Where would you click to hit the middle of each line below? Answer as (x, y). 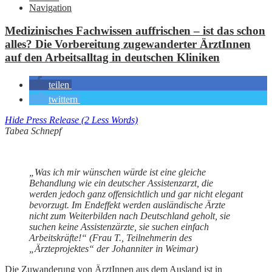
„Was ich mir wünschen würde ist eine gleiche (117, 172)
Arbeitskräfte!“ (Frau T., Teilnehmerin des (110, 238)
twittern (63, 100)
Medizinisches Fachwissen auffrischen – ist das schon (135, 31)
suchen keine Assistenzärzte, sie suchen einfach (119, 227)
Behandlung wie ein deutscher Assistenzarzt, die (121, 183)
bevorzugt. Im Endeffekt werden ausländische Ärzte (127, 205)
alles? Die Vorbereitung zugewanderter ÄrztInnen (128, 44)
